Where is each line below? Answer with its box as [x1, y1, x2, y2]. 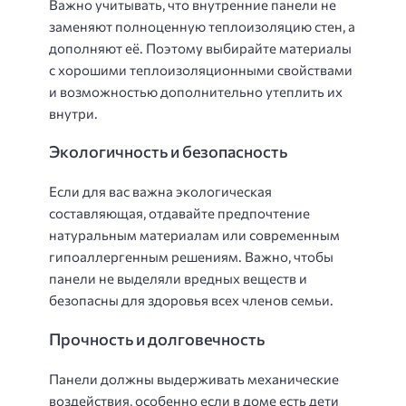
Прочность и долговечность [49, 328, 265, 349]
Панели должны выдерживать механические [49, 370, 339, 387]
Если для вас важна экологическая [49, 183, 272, 199]
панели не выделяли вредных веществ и [49, 270, 307, 286]
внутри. [49, 104, 98, 121]
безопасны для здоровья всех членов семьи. [49, 292, 333, 308]
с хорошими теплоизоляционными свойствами [49, 61, 353, 78]
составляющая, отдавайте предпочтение [49, 205, 310, 221]
